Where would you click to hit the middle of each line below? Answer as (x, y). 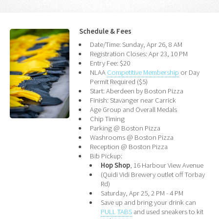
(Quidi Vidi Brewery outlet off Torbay (153, 174)
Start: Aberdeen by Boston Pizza (137, 91)
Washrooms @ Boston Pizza (132, 137)
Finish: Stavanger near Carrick (133, 100)
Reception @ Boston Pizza (129, 146)
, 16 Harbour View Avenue (167, 165)
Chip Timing (108, 119)
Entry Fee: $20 (110, 63)
